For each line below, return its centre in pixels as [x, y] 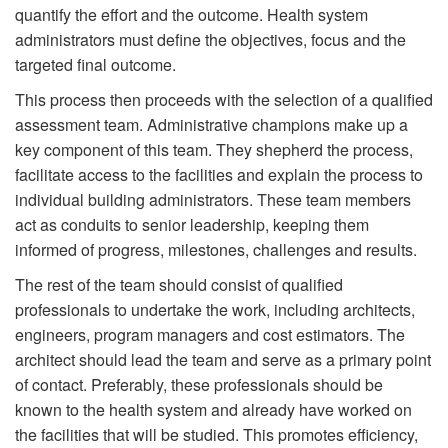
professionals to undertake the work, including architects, [215, 309]
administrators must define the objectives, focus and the [210, 39]
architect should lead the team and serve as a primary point [223, 359]
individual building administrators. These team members [213, 199]
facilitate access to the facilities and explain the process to [219, 174]
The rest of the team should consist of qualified [179, 284]
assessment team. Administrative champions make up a [211, 124]
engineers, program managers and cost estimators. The [210, 334]
